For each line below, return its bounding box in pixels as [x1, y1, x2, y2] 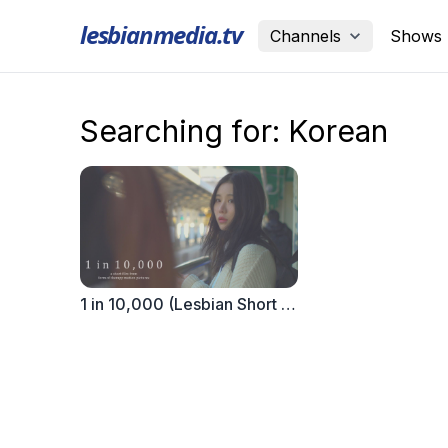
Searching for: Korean [80, 113, 388, 149]
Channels [270, 26, 341, 46]
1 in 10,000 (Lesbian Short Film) [281, 294, 296, 315]
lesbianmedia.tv [80, 17, 242, 51]
